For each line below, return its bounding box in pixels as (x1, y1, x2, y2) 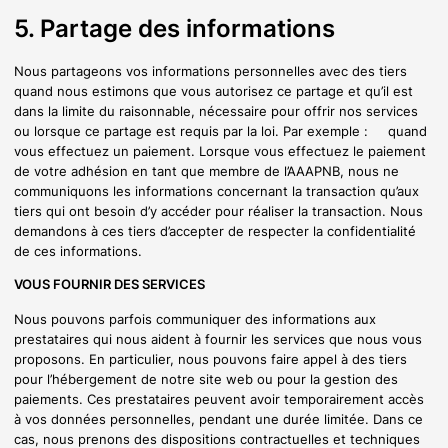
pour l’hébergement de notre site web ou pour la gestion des (14, 370, 398, 387)
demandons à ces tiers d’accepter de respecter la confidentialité (14, 222, 416, 239)
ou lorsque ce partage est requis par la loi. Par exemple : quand (14, 122, 427, 139)
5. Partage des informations (14, 14, 335, 44)
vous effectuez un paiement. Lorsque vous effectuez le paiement (14, 142, 426, 159)
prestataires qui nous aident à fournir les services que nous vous (14, 330, 422, 347)
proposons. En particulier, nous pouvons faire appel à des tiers (14, 350, 407, 367)
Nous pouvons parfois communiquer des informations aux (14, 310, 376, 327)
